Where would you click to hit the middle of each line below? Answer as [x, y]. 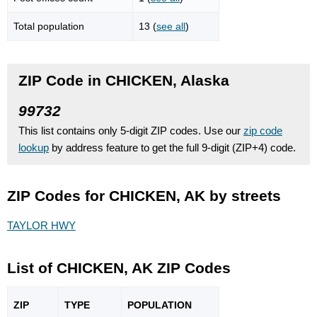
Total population [49, 26]
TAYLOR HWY [41, 226]
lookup [34, 147]
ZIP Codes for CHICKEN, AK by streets [144, 195]
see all [171, 26]
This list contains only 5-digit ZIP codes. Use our [131, 130]
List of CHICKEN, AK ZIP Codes [119, 268]
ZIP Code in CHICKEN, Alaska [124, 80]
